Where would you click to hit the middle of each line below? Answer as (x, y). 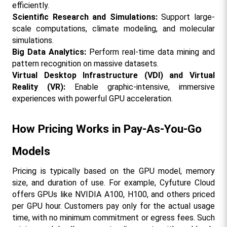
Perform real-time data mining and (152, 52)
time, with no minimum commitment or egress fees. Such (113, 217)
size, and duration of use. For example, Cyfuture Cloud (113, 182)
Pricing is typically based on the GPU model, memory (113, 171)
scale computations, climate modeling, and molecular (113, 28)
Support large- (188, 17)
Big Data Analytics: (50, 52)
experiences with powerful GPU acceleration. (92, 98)
